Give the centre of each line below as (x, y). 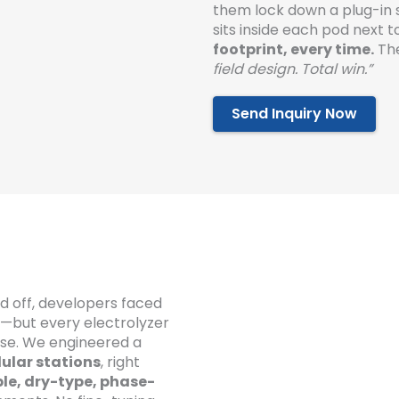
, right (120, 362)
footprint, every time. (293, 50)
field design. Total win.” (293, 69)
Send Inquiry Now (294, 114)
